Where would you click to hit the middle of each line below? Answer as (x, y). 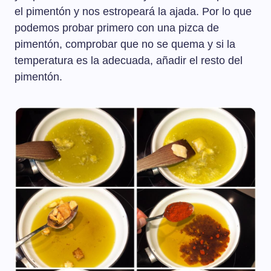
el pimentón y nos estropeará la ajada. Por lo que (133, 12)
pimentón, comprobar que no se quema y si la (125, 44)
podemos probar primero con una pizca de (117, 28)
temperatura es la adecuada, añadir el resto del (129, 61)
